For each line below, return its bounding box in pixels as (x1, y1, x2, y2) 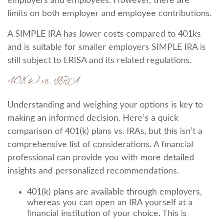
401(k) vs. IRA (7, 75, 79, 88)
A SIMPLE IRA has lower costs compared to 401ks (7, 30, 201, 39)
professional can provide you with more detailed (7, 153, 194, 162)
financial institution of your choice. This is (27, 209, 187, 218)
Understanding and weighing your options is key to (7, 101, 203, 109)
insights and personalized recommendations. (7, 167, 179, 175)
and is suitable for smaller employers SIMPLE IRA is (7, 43, 206, 52)
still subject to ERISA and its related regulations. (7, 56, 192, 65)
